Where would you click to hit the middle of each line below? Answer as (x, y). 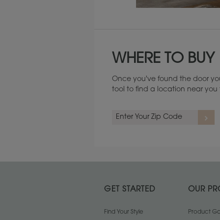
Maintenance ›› (146, 44)
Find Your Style (124, 212)
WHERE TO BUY (163, 60)
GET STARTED (130, 190)
